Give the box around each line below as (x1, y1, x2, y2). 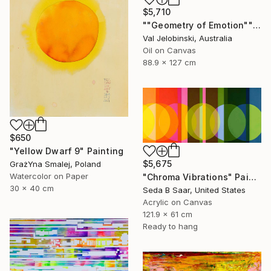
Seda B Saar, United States (143, 184, 246, 195)
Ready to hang (143, 221, 198, 231)
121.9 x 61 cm (143, 209, 192, 219)
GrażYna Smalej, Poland (10, 158, 101, 169)
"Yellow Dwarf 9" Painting (10, 145, 123, 156)
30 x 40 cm (10, 183, 54, 193)
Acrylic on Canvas (143, 197, 212, 207)
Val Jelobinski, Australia (143, 33, 232, 43)
